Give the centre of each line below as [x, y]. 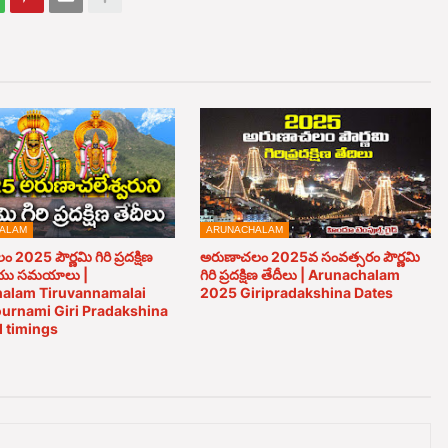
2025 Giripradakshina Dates [296, 292]
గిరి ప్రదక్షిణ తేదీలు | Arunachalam [299, 274]
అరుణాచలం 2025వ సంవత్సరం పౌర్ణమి [309, 256]
